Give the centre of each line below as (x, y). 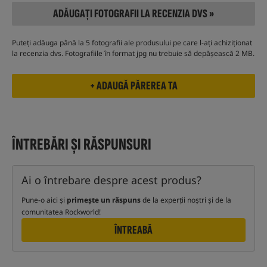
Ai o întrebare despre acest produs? (111, 180)
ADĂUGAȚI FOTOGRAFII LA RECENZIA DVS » (133, 14)
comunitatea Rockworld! (61, 212)
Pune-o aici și (44, 200)
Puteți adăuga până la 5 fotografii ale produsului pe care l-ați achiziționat (132, 43)
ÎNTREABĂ (133, 230)
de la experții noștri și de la (186, 200)
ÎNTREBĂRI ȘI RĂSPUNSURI (82, 145)
